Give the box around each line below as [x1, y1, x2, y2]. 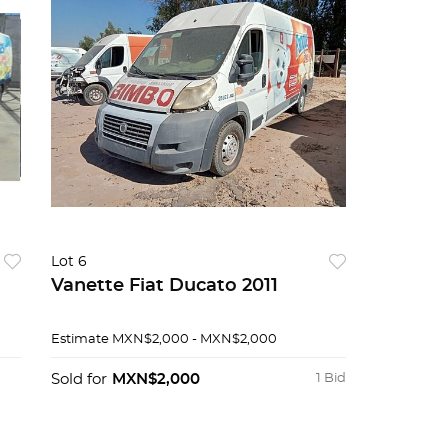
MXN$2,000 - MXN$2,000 [111, 333, 277, 346]
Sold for [50, 372, 107, 387]
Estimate [50, 333, 109, 346]
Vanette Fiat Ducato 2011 [50, 277, 278, 295]
